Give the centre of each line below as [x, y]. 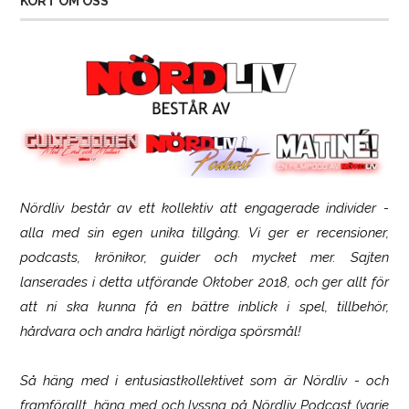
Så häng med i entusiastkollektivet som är [162, 380]
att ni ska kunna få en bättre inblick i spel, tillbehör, [204, 306]
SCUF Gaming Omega [246, 233]
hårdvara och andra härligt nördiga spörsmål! [160, 331]
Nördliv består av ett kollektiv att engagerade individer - [204, 208]
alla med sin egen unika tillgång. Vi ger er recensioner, [204, 232]
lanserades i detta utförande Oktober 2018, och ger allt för [204, 282]
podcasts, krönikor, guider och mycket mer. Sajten [204, 257]
